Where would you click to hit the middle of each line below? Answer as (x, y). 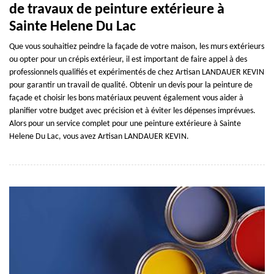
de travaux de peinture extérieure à (117, 9)
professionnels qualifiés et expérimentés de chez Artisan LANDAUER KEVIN (137, 72)
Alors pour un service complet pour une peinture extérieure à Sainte (125, 124)
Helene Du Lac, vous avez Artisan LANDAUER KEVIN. (99, 136)
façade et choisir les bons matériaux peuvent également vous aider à (126, 98)
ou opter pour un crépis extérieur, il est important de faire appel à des (128, 59)
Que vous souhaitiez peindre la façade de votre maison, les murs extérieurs (137, 46)
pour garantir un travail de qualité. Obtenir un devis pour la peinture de (131, 85)
